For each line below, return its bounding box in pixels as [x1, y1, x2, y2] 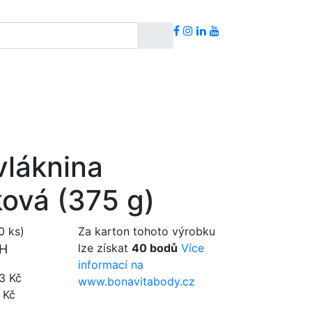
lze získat [77, 241, 132, 255]
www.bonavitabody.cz [77, 274, 195, 288]
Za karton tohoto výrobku [77, 224, 215, 238]
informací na [77, 258, 143, 272]
